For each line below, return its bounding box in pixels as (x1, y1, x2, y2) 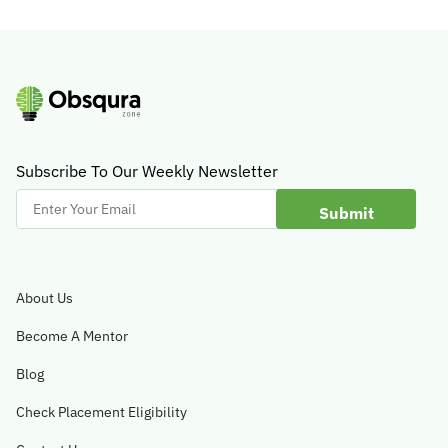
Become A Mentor (16, 326, 128, 345)
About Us (16, 288, 73, 307)
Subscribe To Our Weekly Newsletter (16, 160, 278, 181)
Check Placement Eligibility (16, 402, 187, 421)
